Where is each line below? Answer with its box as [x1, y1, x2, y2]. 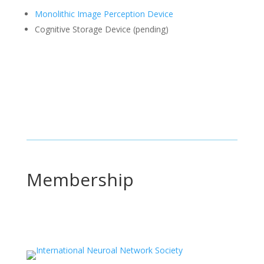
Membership [26, 167, 134, 192]
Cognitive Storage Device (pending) [34, 24, 169, 35]
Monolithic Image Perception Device [34, 8, 173, 19]
